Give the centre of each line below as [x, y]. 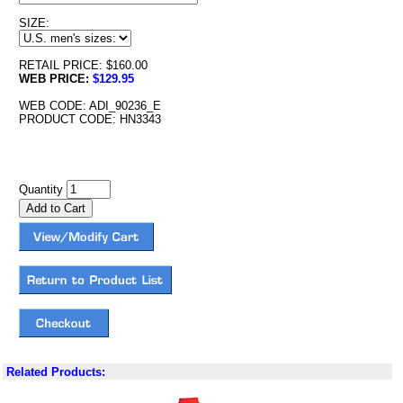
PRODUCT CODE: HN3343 [90, 119]
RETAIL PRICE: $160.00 [83, 65]
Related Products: [56, 372]
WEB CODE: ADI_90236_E [90, 106]
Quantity [42, 189]
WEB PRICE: [55, 79]
